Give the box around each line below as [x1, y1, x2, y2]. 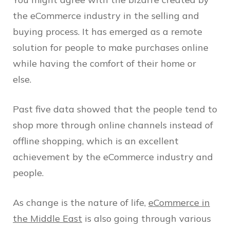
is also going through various [82, 213, 211, 225]
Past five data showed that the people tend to [13, 103, 217, 116]
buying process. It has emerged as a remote [13, 26, 202, 38]
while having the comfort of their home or [13, 57, 196, 70]
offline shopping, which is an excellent [13, 135, 179, 147]
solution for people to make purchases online [13, 42, 208, 54]
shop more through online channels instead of [13, 119, 213, 131]
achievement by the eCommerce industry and [13, 151, 213, 163]
